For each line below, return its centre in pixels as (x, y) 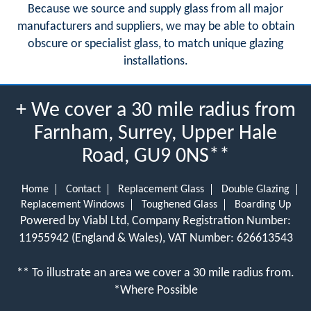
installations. (155, 61)
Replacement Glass (161, 189)
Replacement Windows (72, 204)
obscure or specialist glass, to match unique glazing (155, 44)
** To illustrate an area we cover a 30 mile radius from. (155, 273)
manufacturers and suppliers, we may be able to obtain (155, 26)
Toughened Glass (179, 204)
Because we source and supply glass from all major (155, 9)
